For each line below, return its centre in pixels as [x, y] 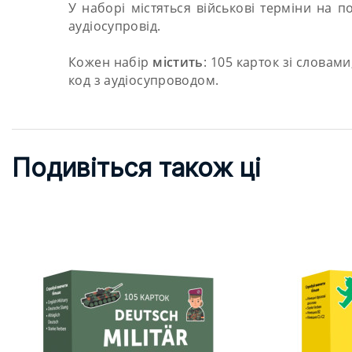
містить [178, 62]
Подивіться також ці [136, 167]
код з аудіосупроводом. [144, 80]
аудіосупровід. [115, 26]
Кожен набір [111, 62]
